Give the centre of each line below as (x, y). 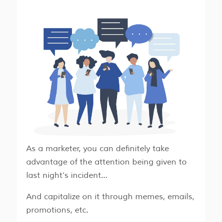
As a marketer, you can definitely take (97, 148)
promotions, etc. (57, 210)
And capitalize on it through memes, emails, (110, 196)
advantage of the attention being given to (106, 162)
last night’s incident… (67, 175)
